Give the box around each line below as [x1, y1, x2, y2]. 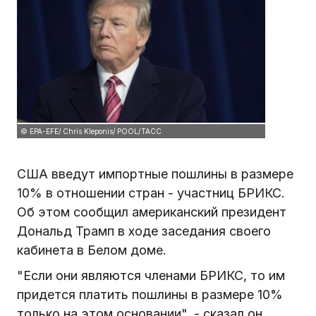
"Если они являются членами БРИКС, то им [17, 268, 285, 284]
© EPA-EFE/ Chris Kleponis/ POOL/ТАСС [20, 126, 162, 135]
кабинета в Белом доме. [17, 242, 166, 257]
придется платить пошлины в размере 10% [17, 287, 283, 303]
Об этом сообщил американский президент [17, 204, 286, 219]
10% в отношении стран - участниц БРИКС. [17, 185, 285, 200]
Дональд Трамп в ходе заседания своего [17, 223, 271, 238]
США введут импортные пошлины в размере [17, 166, 293, 181]
